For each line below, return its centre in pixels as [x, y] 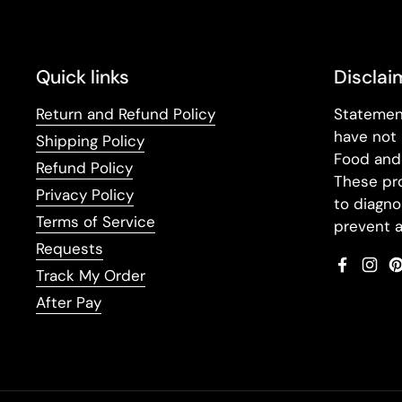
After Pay [69, 302]
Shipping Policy [90, 140]
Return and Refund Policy [126, 114]
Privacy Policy [85, 194]
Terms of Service [96, 221]
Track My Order [91, 275]
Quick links [83, 77]
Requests [70, 248]
